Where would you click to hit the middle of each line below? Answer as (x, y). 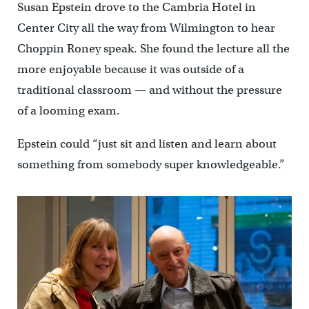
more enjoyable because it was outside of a (130, 70)
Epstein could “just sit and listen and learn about (147, 144)
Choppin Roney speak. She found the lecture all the (153, 49)
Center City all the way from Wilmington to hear (146, 28)
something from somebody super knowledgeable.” (151, 165)
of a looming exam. (68, 111)
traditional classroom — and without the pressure (149, 90)
